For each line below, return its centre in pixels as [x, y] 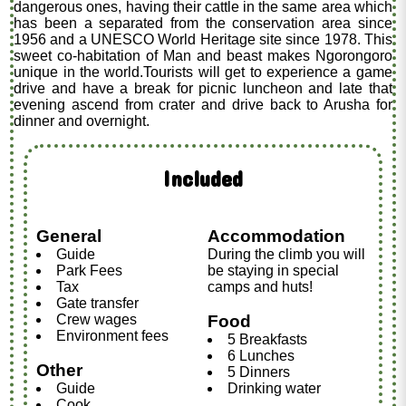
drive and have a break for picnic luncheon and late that [203, 89]
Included [203, 179]
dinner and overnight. [82, 121]
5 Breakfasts [267, 340]
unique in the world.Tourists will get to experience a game [203, 72]
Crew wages [96, 319]
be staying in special [273, 270]
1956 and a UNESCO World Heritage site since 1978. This [203, 40]
